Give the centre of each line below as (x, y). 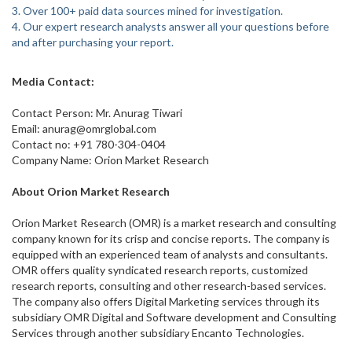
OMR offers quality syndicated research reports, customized (160, 270)
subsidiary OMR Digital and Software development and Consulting (174, 317)
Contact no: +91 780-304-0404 (89, 144)
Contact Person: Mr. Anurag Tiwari (97, 113)
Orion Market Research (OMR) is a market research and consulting (174, 223)
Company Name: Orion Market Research (110, 160)
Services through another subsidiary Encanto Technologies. (158, 333)
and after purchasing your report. (93, 42)
